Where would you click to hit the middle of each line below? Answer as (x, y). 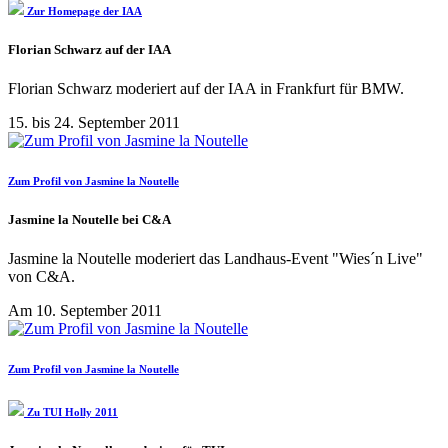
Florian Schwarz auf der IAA (89, 49)
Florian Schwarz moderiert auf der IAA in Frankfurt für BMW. (206, 88)
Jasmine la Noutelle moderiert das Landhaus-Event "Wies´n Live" (215, 258)
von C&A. (41, 276)
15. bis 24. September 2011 (94, 122)
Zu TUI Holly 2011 (71, 411)
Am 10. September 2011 (85, 310)
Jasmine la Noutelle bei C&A (89, 219)
